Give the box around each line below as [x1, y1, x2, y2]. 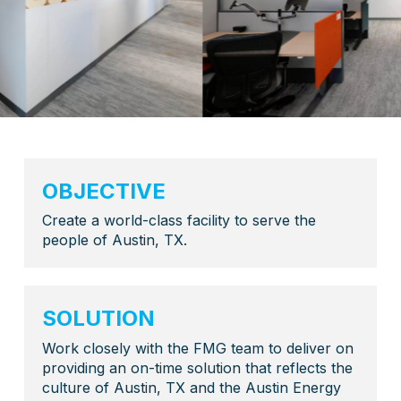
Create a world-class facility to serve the [41, 211, 316, 230]
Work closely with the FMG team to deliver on [41, 338, 354, 357]
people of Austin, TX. [41, 231, 187, 250]
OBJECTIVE [41, 177, 166, 204]
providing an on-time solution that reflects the [41, 358, 353, 377]
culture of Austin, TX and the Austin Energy [41, 378, 341, 397]
